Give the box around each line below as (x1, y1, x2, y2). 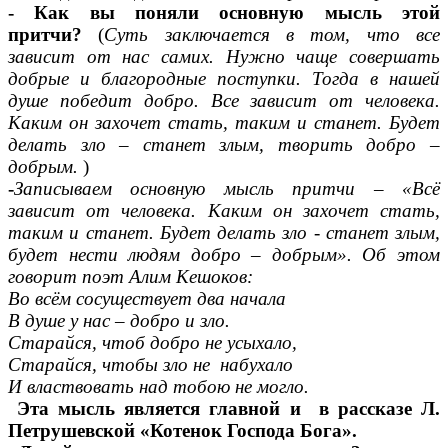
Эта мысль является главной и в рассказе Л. (8, 398, 440, 420)
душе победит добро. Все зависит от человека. (8, 90, 440, 112)
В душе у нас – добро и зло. (8, 310, 230, 332)
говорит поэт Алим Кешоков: (8, 266, 253, 288)
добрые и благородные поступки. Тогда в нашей (8, 68, 440, 90)
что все (366, 24, 441, 46)
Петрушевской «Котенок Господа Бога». (8, 420, 357, 442)
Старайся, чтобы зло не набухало (8, 354, 293, 376)
